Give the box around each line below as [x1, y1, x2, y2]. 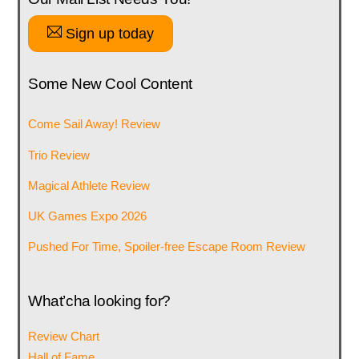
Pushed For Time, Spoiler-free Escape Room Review [27, 240, 305, 254]
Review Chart [27, 329, 99, 343]
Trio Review [27, 147, 90, 162]
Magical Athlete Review [27, 178, 150, 192]
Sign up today [62, 25, 155, 42]
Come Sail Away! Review [27, 117, 160, 131]
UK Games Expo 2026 [27, 208, 147, 223]
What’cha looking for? [27, 292, 171, 309]
